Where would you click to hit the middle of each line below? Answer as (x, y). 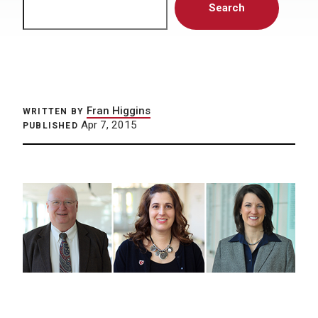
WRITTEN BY (53, 111)
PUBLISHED (50, 126)
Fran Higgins (119, 111)
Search (227, 8)
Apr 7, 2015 (107, 125)
